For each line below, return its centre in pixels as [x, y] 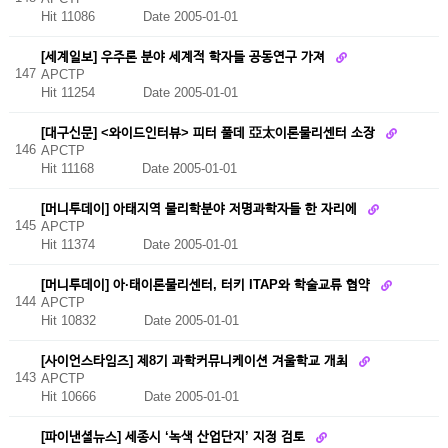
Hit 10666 [92, 397]
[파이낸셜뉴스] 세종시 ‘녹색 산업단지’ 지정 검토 [174, 436]
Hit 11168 [91, 169]
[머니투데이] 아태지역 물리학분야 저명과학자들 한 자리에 [200, 208]
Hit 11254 [91, 93]
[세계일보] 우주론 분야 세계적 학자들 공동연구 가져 [184, 56]
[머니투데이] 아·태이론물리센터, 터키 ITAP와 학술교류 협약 [207, 284]
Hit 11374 [91, 245]
